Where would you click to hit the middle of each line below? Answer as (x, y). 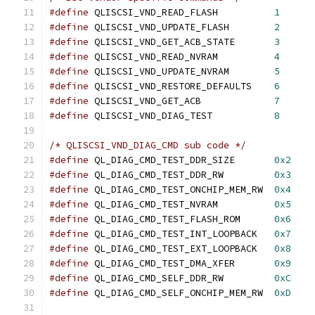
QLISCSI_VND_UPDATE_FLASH (252, 27)
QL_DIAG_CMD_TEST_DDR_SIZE (255, 160)
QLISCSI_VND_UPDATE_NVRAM (252, 71)
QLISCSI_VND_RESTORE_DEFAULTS (263, 86)
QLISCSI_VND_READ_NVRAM (246, 57)
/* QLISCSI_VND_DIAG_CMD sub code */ (148, 145)
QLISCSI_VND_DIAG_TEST (243, 116)
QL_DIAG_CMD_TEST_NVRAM (246, 204)
